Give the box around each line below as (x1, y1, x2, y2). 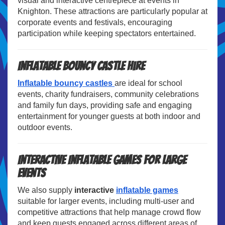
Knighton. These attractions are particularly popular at (18, 7, 207, 16)
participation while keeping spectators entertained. (18, 29, 196, 38)
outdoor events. (18, 123, 72, 132)
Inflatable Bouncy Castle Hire (18, 59, 145, 72)
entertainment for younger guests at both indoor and (18, 111, 200, 121)
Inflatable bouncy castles (18, 78, 113, 87)
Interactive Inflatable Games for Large (18, 153, 186, 166)
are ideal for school (115, 78, 182, 87)
